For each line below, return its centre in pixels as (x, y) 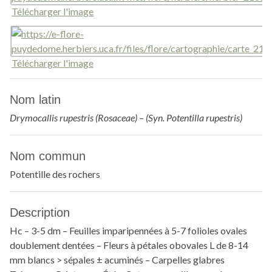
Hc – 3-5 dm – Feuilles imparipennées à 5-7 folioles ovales (128, 230)
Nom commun (48, 156)
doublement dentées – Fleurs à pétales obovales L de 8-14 (129, 245)
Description (40, 212)
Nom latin (35, 100)
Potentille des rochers (55, 174)
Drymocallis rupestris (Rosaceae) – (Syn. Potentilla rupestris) (126, 117)
